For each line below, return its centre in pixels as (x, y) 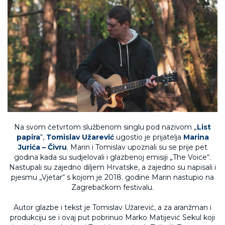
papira (28, 137)
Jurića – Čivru (42, 147)
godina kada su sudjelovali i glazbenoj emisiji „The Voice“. (113, 157)
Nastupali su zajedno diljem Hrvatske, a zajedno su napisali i (113, 167)
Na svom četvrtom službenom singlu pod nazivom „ (105, 127)
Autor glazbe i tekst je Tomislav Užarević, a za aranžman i (113, 207)
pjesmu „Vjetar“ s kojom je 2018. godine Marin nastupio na (113, 177)
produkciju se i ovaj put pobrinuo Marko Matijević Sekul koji (113, 217)
